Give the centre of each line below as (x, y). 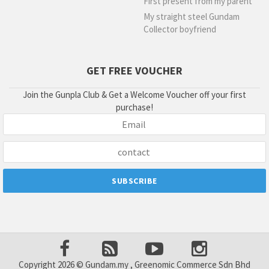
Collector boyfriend (180, 29)
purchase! (134, 107)
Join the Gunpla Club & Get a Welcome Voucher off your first (134, 95)
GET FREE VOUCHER (134, 71)
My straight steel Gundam (192, 17)
